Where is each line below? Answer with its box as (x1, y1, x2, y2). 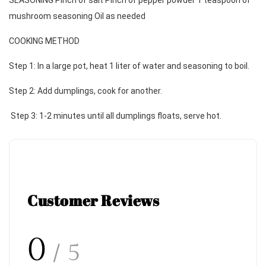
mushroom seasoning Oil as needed (9, 11, 147, 21)
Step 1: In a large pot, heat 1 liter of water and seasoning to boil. (9, 61, 251, 71)
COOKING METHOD (9, 36, 81, 46)
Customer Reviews (27, 191, 160, 211)
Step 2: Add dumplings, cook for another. (9, 86, 162, 96)
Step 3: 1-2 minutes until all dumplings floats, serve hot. (11, 111, 221, 121)
